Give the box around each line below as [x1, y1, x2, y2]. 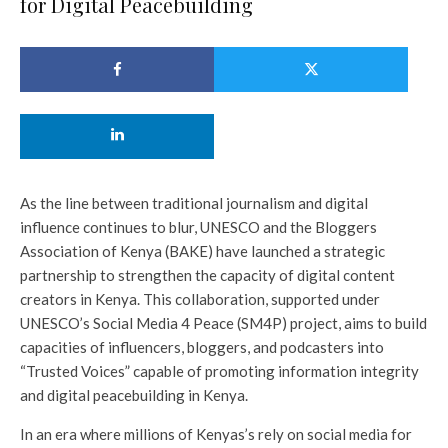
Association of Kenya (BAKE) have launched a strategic [20, 242, 385, 261]
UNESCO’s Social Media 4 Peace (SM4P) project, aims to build [20, 314, 427, 333]
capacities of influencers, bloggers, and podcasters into [20, 338, 384, 357]
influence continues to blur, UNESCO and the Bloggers [20, 218, 377, 237]
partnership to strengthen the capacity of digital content [20, 266, 395, 285]
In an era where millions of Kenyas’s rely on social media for [20, 425, 412, 444]
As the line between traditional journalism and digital [20, 194, 368, 213]
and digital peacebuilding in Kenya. [20, 386, 248, 405]
